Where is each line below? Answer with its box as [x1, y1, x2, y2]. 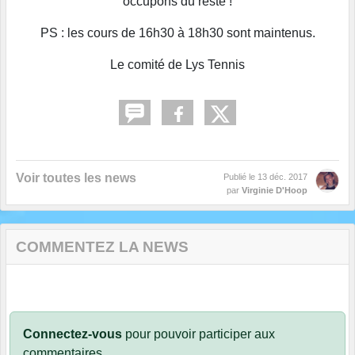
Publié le [223, 172, 258, 182]
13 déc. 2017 [258, 172, 307, 182]
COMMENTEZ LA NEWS [16, 239, 189, 256]
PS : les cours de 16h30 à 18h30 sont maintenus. [40, 26, 315, 40]
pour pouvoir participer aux [122, 327, 275, 342]
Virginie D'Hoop [242, 185, 307, 196]
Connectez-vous [23, 327, 122, 342]
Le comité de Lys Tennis [110, 58, 245, 72]
